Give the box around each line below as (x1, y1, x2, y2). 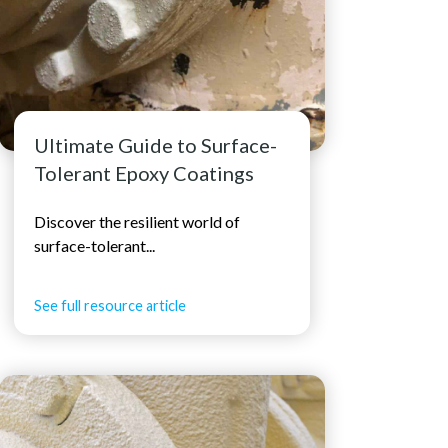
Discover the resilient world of (34, 211, 241, 231)
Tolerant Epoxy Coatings (34, 161, 255, 186)
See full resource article (34, 296, 187, 314)
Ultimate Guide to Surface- (34, 133, 278, 158)
